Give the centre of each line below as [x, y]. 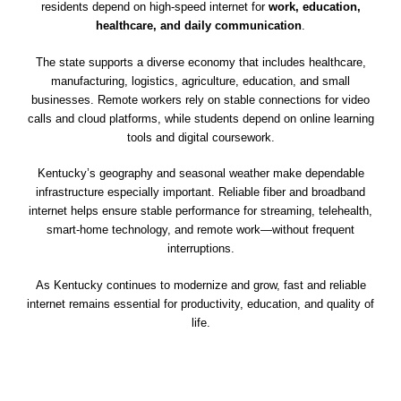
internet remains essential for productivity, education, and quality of [200, 303]
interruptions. [200, 249]
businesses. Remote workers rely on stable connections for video [200, 99]
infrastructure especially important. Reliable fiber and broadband [200, 192]
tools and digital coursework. [200, 137]
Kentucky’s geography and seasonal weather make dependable [200, 174]
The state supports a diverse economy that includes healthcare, [200, 62]
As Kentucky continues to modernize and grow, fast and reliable [200, 285]
